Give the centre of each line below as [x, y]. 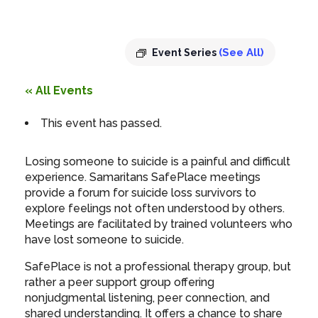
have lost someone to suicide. [104, 240]
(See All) [241, 52]
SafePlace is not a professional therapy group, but [158, 267]
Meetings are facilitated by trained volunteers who [159, 224]
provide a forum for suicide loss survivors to [141, 193]
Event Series [185, 52]
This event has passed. [101, 124]
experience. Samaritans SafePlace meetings [143, 177]
